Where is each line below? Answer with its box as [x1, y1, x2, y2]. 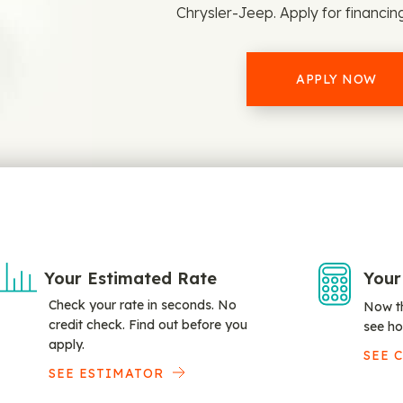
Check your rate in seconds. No [49, 297, 237, 313]
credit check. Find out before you [49, 317, 248, 333]
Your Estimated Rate [44, 268, 218, 289]
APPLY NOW [296, 71, 377, 87]
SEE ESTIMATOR [49, 365, 165, 381]
